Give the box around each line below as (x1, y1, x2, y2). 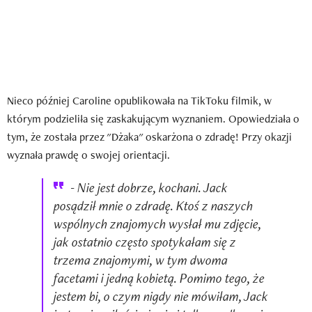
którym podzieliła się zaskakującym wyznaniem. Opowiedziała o (7, 111, 299, 126)
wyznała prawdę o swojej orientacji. (7, 147, 170, 162)
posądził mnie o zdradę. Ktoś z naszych (54, 196, 253, 214)
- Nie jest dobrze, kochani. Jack (70, 178, 228, 196)
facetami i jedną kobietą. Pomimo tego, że (54, 268, 265, 287)
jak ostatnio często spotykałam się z (54, 232, 236, 251)
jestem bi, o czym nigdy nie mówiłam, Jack (54, 286, 268, 305)
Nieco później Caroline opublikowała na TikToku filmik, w (7, 93, 272, 108)
